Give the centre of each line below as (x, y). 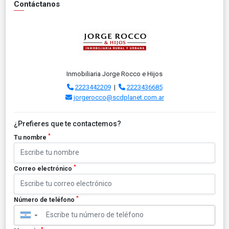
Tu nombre (31, 137)
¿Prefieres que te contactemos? (67, 123)
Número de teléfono (45, 200)
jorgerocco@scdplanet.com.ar (119, 97)
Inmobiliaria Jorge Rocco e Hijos (114, 74)
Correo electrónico (44, 168)
